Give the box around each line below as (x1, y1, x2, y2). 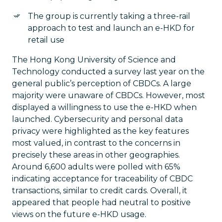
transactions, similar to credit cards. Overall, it (12, 186, 187, 195)
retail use (28, 35, 64, 45)
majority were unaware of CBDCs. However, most (12, 91, 205, 100)
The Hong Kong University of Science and (12, 55, 176, 64)
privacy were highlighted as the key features (12, 126, 189, 136)
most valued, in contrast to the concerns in (12, 138, 180, 148)
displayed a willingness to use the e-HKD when (12, 103, 197, 112)
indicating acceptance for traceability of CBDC (12, 174, 193, 183)
